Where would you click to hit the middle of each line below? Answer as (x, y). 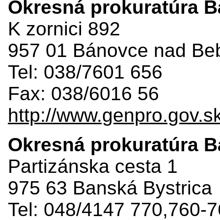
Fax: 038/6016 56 (83, 93)
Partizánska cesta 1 (93, 166)
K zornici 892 (64, 28)
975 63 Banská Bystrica (110, 188)
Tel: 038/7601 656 (85, 72)
